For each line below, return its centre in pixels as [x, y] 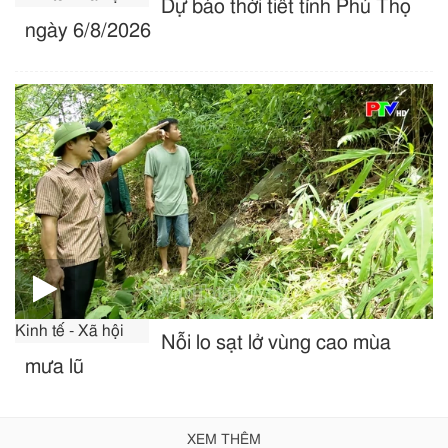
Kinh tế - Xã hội [69, 330]
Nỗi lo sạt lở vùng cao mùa [276, 342]
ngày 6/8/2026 [88, 31]
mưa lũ [54, 366]
